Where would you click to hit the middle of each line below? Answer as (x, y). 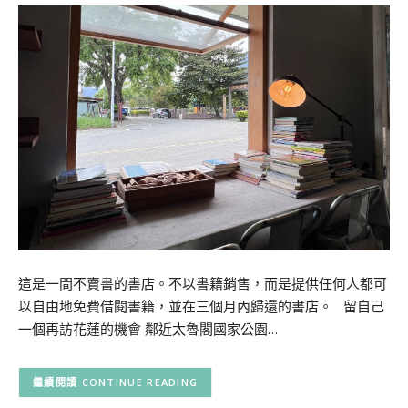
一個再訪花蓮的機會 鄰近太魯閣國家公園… (148, 329)
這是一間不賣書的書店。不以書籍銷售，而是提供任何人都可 (203, 284)
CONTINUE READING (140, 382)
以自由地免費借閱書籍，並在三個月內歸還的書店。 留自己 (201, 306)
